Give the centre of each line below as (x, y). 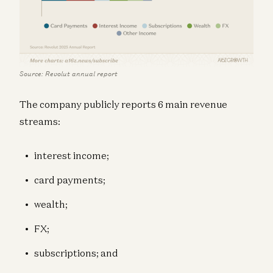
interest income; (72, 155)
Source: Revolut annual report (69, 73)
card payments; (70, 179)
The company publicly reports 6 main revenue (123, 104)
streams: (40, 121)
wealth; (51, 204)
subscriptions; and (76, 253)
